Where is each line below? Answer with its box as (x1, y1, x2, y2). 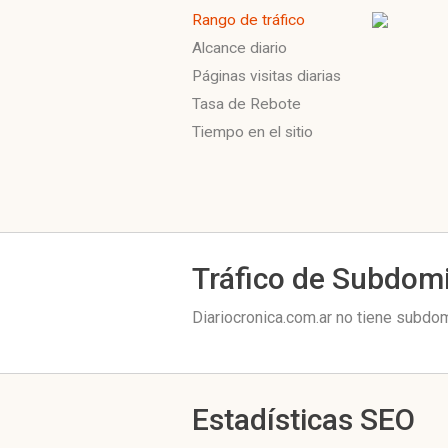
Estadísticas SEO (192, 402, 415, 437)
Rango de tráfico (192, 11, 305, 29)
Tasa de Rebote (192, 95, 301, 113)
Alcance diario (192, 39, 287, 57)
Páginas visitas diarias (192, 67, 341, 85)
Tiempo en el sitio (192, 123, 313, 141)
